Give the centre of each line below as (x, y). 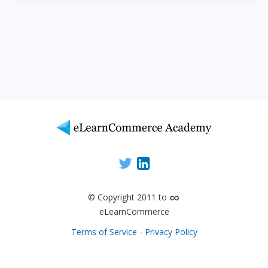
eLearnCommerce (134, 211)
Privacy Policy (171, 232)
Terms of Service (104, 232)
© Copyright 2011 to (129, 197)
